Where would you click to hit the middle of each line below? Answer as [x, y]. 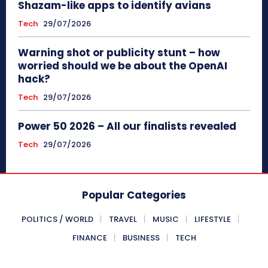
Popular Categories [134, 195]
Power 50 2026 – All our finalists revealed [127, 126]
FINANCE [89, 237]
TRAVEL [123, 219]
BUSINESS [141, 237]
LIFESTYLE [213, 219]
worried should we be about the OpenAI [123, 66]
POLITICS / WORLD [57, 219]
